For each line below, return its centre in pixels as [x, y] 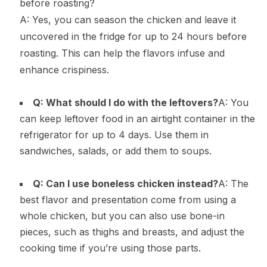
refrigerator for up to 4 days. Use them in [114, 134]
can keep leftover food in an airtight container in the [137, 118]
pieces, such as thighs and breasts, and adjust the [132, 232]
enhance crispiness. [64, 69]
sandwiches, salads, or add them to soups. [115, 150]
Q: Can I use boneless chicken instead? [125, 183]
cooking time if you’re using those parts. [110, 248]
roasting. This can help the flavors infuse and [122, 53]
